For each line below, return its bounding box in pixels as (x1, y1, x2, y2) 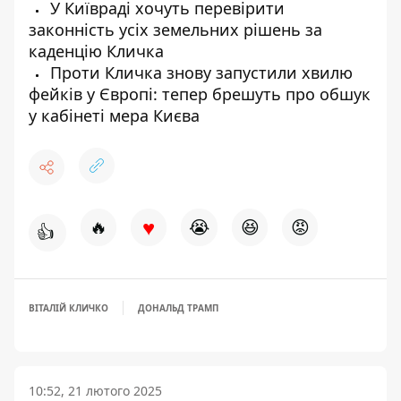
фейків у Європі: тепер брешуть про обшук (29, 83, 371, 105)
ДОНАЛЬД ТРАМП (138, 302, 218, 314)
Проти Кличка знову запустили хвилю (46, 62, 353, 83)
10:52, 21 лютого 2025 (29, 382, 162, 399)
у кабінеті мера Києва (29, 105, 200, 126)
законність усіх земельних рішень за (29, 19, 322, 40)
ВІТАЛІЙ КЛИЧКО (29, 302, 108, 314)
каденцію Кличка (29, 40, 164, 62)
